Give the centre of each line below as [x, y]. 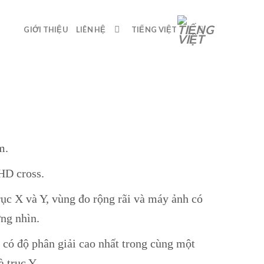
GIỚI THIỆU [46, 29]
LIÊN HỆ [91, 29]
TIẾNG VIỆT [154, 29]
